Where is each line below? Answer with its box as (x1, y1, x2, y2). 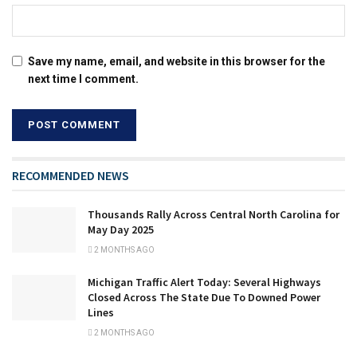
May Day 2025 (88, 222, 154, 237)
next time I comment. (28, 72, 139, 85)
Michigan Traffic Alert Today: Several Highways (88, 274, 321, 289)
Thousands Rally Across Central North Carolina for (88, 206, 339, 222)
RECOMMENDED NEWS (12, 167, 129, 183)
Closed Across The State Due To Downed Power (88, 289, 320, 304)
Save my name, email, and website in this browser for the (28, 54, 325, 68)
